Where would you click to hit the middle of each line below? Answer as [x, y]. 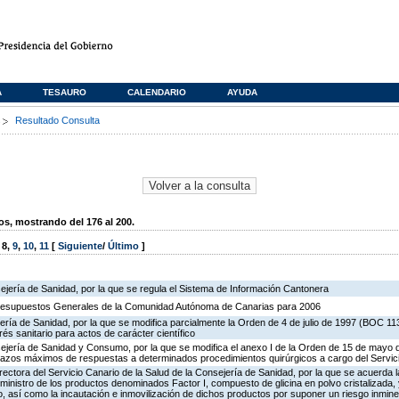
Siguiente [80, 246]
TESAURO [65, 92]
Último [125, 246]
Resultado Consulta [57, 120]
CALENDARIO [157, 92]
